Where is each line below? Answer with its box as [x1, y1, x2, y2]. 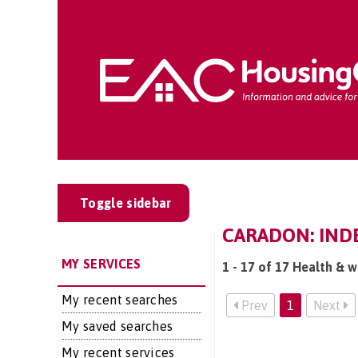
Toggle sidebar [80, 196, 172, 210]
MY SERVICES [62, 257, 141, 271]
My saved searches [62, 319, 173, 333]
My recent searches [62, 292, 178, 307]
